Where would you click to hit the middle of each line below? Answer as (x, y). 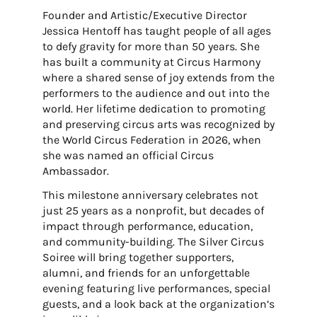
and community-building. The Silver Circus (153, 242)
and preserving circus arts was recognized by (158, 124)
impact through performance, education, (147, 226)
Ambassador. (75, 171)
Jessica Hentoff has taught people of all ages (156, 31)
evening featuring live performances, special (156, 288)
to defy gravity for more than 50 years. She (151, 46)
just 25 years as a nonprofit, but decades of (153, 211)
